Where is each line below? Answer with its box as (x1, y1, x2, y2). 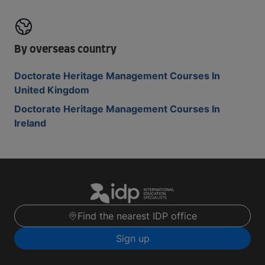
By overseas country (14, 44, 117, 55)
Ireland (14, 117, 46, 129)
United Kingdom (14, 84, 89, 96)
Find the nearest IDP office (77, 210, 197, 222)
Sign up (115, 232, 150, 245)
